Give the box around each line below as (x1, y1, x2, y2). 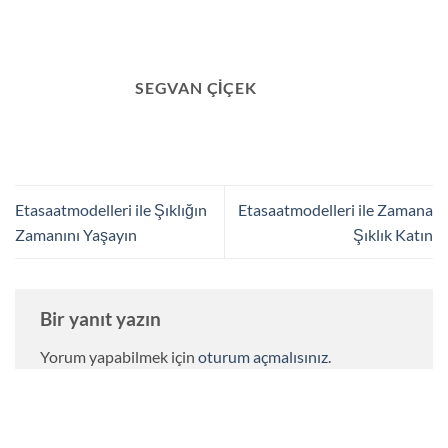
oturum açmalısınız (198, 347, 328, 367)
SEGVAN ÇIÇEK (135, 78, 257, 98)
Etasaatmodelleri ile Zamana (238, 200, 433, 220)
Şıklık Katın (353, 225, 433, 245)
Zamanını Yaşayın (15, 225, 137, 245)
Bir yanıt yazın (40, 307, 165, 331)
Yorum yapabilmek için (40, 347, 198, 367)
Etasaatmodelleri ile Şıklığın (15, 200, 207, 220)
